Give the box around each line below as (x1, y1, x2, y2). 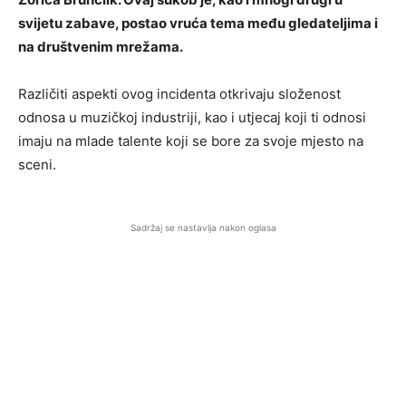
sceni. (18, 155, 56, 173)
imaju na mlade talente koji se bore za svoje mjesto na (18, 131, 363, 150)
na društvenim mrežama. (18, 37, 183, 55)
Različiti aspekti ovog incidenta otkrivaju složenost (18, 84, 341, 102)
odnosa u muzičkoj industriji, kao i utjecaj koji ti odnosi (18, 108, 366, 126)
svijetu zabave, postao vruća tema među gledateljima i (18, 14, 378, 32)
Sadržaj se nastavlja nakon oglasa (130, 221, 276, 233)
